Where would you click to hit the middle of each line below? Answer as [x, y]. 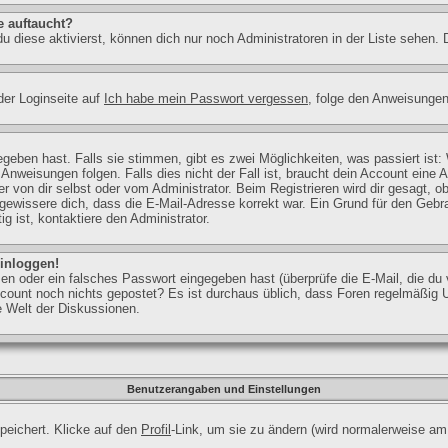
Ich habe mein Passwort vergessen [206, 98]
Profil [156, 429]
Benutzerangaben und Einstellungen [224, 389]
